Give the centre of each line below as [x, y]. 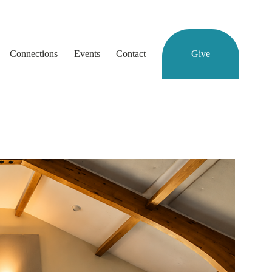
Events [87, 53]
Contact [131, 53]
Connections [33, 53]
